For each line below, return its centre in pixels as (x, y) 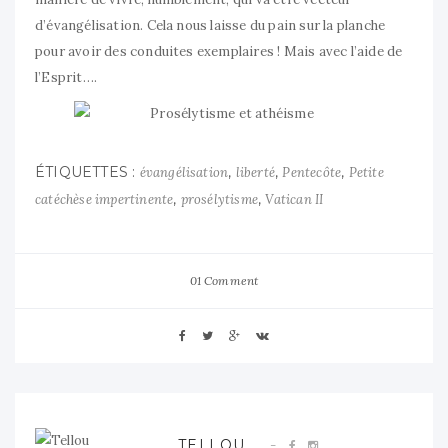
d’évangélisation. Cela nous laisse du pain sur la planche (210, 26)
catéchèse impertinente (104, 200)
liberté (255, 173)
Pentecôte (312, 173)
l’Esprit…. (66, 78)
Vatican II (294, 200)
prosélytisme (219, 200)
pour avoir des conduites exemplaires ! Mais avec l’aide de (219, 52)
